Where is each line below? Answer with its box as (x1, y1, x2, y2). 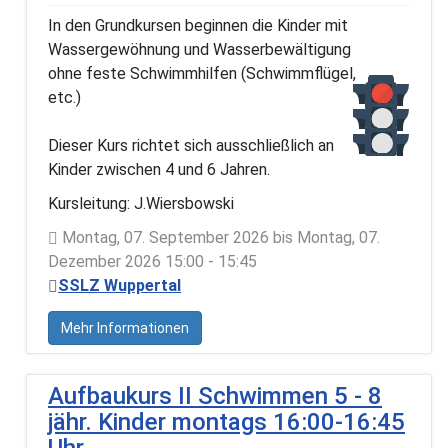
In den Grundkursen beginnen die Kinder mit (48, 15, 348, 35)
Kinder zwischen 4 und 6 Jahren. (48, 159, 270, 179)
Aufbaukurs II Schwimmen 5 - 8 (48, 381, 382, 410)
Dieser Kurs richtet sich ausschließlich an (48, 135, 334, 155)
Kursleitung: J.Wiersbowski (48, 193, 234, 213)
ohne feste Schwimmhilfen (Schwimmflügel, (48, 63, 356, 83)
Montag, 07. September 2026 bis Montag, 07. (58, 227, 380, 247)
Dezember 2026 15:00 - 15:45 (48, 251, 257, 271)
